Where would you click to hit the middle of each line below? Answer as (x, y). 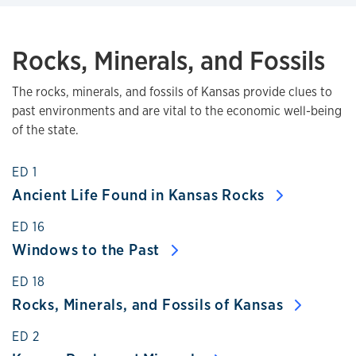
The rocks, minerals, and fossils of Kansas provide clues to (172, 92)
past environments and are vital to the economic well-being (177, 111)
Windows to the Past (88, 250)
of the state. (45, 130)
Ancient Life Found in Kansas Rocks (140, 195)
